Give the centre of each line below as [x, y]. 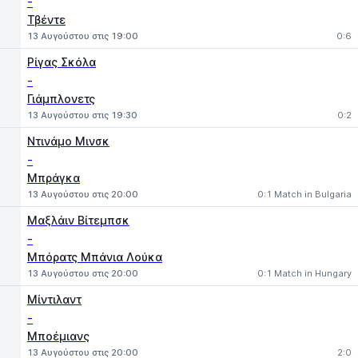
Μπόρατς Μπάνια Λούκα [95, 257]
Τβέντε [46, 20]
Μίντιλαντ [54, 299]
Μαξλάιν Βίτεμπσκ [78, 220]
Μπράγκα [54, 178]
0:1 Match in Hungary [304, 273]
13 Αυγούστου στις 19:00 [83, 36]
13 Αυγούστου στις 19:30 [82, 115]
